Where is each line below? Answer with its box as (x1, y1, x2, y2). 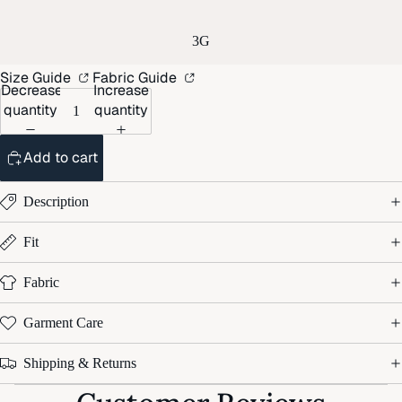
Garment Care (23, 314, 103, 330)
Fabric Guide (92, 67, 180, 87)
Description (23, 193, 89, 209)
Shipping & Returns (23, 354, 136, 371)
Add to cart (23, 147, 98, 167)
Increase (93, 81, 150, 100)
